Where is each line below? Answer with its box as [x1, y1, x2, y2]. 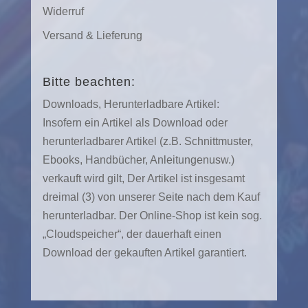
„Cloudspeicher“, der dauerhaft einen [42, 228, 221, 241]
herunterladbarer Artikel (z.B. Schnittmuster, [42, 135, 253, 148]
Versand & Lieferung [42, 29, 142, 41]
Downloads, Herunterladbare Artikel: [42, 98, 219, 111]
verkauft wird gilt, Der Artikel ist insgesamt [42, 173, 245, 185]
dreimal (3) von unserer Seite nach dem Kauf [42, 191, 260, 203]
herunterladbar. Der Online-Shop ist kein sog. [42, 210, 262, 222]
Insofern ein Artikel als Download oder [42, 117, 228, 129]
